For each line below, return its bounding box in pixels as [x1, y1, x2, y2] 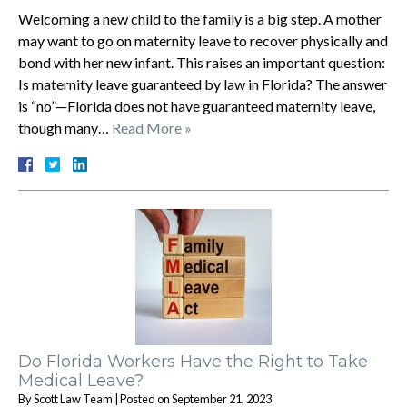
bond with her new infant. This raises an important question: [18, 53, 385, 71]
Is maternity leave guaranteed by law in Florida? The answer [18, 74, 387, 93]
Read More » [112, 118, 192, 136]
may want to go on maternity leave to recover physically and [18, 31, 388, 49]
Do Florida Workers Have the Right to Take [18, 351, 368, 372]
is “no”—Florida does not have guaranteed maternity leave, [18, 96, 375, 114]
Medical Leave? [18, 370, 144, 391]
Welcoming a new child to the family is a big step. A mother [18, 9, 382, 27]
